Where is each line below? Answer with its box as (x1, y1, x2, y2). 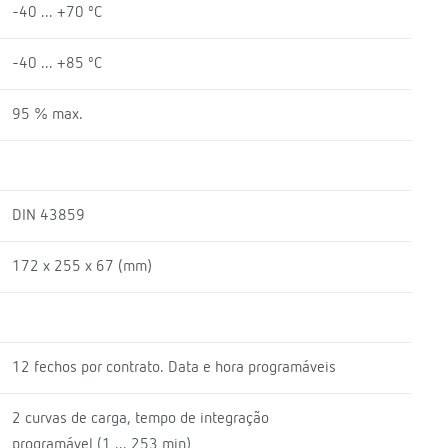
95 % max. (11, 106, 83, 123)
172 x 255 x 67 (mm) (11, 258, 152, 275)
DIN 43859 (11, 207, 85, 224)
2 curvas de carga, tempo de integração (11, 410, 269, 427)
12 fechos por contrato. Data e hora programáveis (11, 359, 336, 376)
